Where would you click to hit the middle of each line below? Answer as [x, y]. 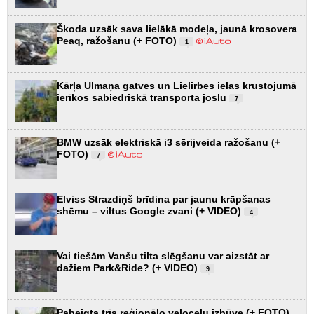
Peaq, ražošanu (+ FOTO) [118, 40]
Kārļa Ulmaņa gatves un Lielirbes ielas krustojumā [177, 85]
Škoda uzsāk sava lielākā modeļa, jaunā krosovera [177, 28]
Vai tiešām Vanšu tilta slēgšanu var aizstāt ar [163, 255]
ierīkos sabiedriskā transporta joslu [143, 97]
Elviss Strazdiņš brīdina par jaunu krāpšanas [164, 199]
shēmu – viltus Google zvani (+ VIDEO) [150, 211]
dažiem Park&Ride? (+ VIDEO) [129, 267]
